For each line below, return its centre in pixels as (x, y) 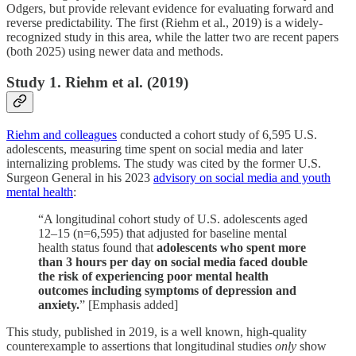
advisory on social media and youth (242, 177)
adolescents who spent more (231, 247)
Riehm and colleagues (62, 134)
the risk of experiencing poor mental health (153, 276)
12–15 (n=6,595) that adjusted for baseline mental (163, 233)
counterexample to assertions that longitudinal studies (141, 346)
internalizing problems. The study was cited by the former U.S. (164, 163)
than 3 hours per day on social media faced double (173, 261)
